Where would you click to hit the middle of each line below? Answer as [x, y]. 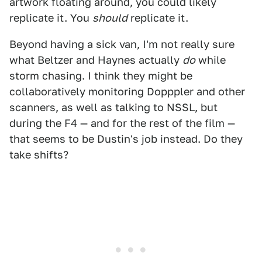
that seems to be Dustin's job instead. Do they [126, 139]
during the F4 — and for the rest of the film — [122, 123]
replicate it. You [51, 18]
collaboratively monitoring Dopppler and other [127, 91]
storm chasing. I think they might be [101, 75]
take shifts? [39, 154]
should [110, 18]
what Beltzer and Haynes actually [96, 60]
